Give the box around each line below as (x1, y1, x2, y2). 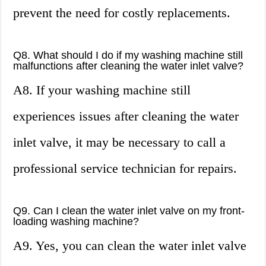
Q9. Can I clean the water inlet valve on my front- (13, 205, 245, 217)
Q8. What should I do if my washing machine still (13, 49, 243, 62)
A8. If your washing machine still (13, 83, 191, 98)
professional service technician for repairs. (13, 161, 237, 176)
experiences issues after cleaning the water (13, 109, 239, 124)
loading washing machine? (13, 216, 140, 228)
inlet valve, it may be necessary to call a (13, 135, 226, 150)
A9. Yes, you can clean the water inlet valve (13, 238, 247, 254)
